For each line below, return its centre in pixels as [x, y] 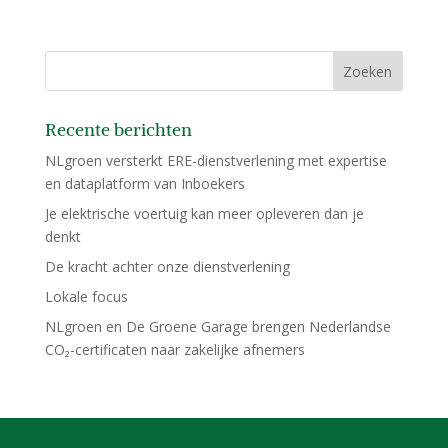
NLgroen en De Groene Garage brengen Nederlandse [217, 326]
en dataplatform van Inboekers [144, 183]
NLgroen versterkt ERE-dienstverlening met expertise [215, 160]
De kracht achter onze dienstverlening [167, 266]
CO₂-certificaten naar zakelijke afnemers [174, 349]
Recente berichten [118, 129]
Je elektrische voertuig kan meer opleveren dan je [204, 213]
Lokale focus [86, 296]
